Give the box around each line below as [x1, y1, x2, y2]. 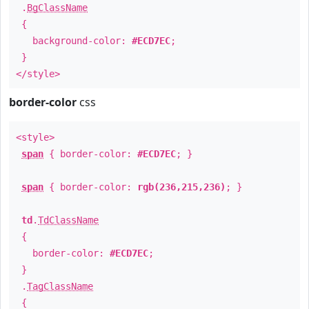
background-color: [16, 35, 132, 46]
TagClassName [27, 281, 93, 292]
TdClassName [38, 215, 99, 226]
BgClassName [27, 2, 88, 13]
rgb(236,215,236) [137, 181, 226, 192]
